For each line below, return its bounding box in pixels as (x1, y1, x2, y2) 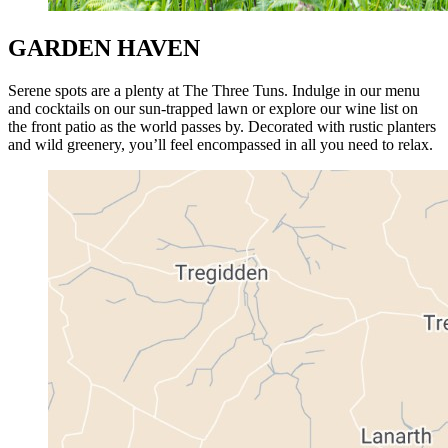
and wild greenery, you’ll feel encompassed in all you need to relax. (8, 135, 433, 153)
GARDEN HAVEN (8, 35, 200, 62)
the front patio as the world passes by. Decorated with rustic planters (8, 117, 436, 135)
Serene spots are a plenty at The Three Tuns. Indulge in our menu (8, 81, 420, 99)
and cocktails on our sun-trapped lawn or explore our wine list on (8, 99, 418, 117)
